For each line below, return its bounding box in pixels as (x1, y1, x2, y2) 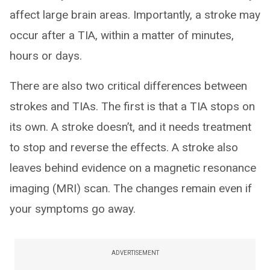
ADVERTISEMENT (111, 250, 159, 257)
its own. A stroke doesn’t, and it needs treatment (10, 120, 251, 134)
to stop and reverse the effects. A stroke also (10, 140, 238, 155)
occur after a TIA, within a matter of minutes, (10, 28, 234, 43)
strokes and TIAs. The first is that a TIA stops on (10, 99, 255, 114)
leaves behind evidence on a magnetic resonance (10, 161, 256, 175)
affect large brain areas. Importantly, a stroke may (10, 8, 260, 22)
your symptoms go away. (10, 202, 136, 216)
